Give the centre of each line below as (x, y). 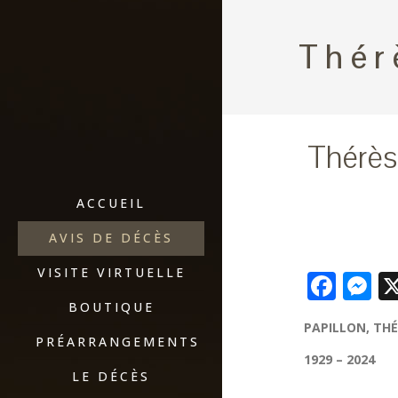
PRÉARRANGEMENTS (118, 342)
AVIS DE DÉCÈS (111, 238)
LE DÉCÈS (111, 376)
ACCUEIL (111, 203)
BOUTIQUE (111, 307)
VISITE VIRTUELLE (111, 272)
